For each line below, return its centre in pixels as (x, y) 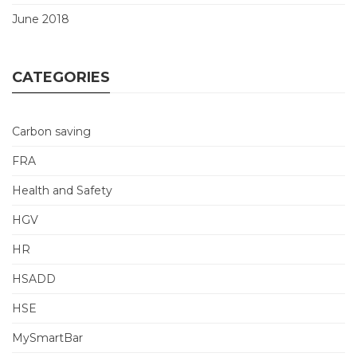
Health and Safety (62, 190)
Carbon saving (51, 131)
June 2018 (41, 19)
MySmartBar (47, 338)
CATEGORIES (61, 77)
